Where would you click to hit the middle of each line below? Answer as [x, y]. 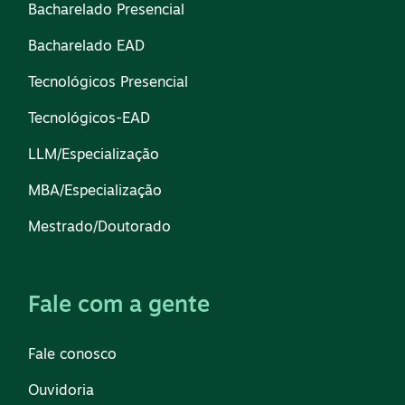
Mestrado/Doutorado [99, 227]
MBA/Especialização [95, 191]
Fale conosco [72, 355]
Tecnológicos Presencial [108, 83]
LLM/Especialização [94, 155]
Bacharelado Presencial [106, 10]
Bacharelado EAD [86, 47]
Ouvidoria [61, 391]
